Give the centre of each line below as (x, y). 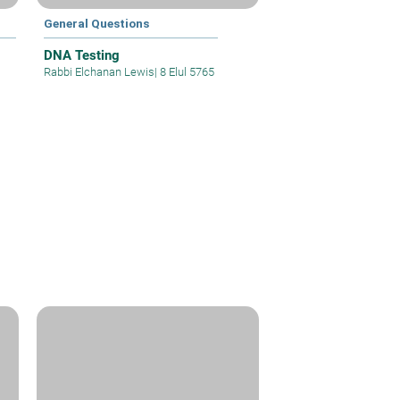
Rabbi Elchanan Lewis (100, 71)
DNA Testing (82, 55)
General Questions (97, 23)
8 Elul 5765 (186, 71)
